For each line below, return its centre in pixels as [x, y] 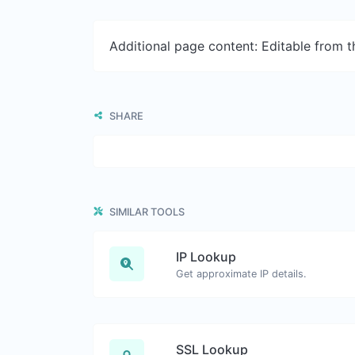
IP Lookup [206, 256]
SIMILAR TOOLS [146, 212]
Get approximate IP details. [241, 273]
